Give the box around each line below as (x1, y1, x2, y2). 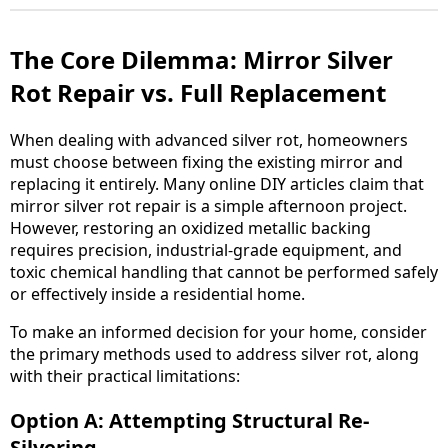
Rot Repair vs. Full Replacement (10, 76, 386, 110)
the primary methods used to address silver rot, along (10, 343, 419, 366)
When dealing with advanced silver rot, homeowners (10, 129, 408, 152)
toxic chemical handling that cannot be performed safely (10, 261, 438, 284)
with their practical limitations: (10, 365, 240, 388)
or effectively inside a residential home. (10, 283, 305, 306)
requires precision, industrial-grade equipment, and (10, 239, 402, 262)
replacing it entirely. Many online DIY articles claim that (10, 173, 424, 196)
